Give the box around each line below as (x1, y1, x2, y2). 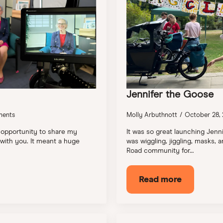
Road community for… (126, 146, 194, 155)
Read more (139, 174, 182, 185)
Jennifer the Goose (126, 89, 214, 101)
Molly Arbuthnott (126, 111, 177, 119)
